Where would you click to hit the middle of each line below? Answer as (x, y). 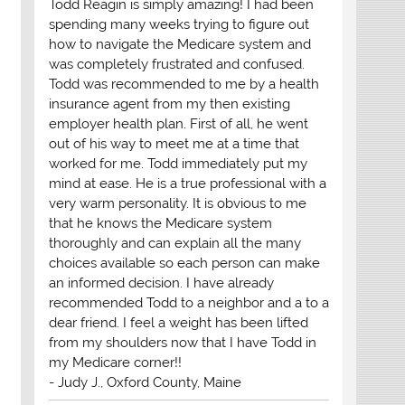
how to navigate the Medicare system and (179, 45)
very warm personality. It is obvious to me (177, 204)
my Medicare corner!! (115, 363)
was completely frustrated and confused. (176, 65)
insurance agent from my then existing (169, 104)
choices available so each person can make (184, 264)
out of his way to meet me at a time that (174, 144)
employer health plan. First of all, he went (178, 124)
